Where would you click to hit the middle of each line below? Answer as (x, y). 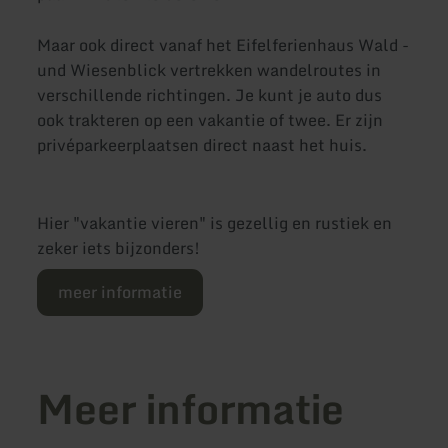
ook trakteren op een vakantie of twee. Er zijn (210, 120)
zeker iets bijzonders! (119, 248)
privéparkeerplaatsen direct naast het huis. (202, 145)
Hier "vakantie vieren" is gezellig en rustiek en (215, 223)
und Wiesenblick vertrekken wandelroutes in (209, 70)
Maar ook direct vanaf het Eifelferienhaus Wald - (223, 45)
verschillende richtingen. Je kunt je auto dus (210, 95)
